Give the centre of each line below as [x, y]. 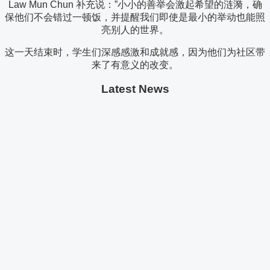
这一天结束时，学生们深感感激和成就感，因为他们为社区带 [135, 52]
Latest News [135, 89]
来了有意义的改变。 [135, 64]
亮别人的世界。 [135, 30]
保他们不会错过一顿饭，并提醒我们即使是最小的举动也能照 [135, 17]
